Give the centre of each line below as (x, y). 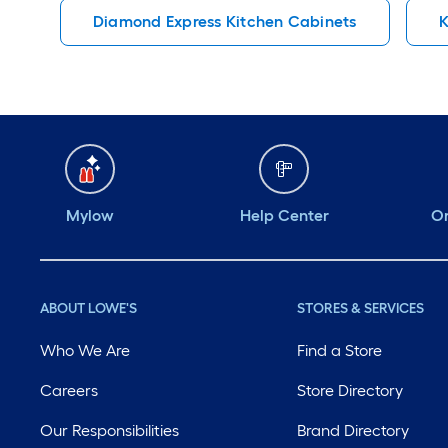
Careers (69, 390)
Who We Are (85, 350)
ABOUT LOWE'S (88, 308)
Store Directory (350, 390)
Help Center (284, 215)
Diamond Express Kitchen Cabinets (225, 21)
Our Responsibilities (109, 430)
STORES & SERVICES (361, 308)
